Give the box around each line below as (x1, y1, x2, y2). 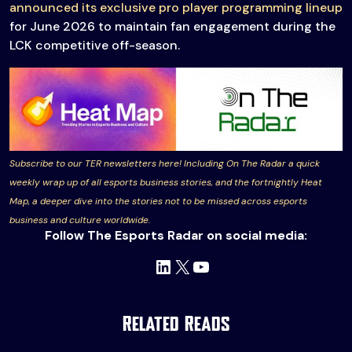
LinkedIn (152, 253, 225, 278)
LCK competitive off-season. (9, 37, 180, 54)
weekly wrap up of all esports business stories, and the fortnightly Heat (9, 176, 322, 189)
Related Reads (122, 316, 230, 335)
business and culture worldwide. (9, 214, 150, 227)
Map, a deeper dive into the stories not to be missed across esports (9, 195, 307, 208)
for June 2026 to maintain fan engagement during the (9, 18, 335, 35)
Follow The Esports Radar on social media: (45, 227, 307, 244)
